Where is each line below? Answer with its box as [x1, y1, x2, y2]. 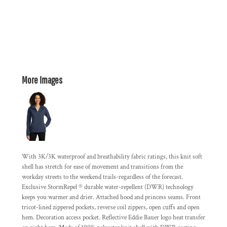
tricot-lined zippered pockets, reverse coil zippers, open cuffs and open [22, 203, 200, 212]
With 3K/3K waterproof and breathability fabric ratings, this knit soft [22, 153, 202, 161]
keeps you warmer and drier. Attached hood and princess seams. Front [22, 193, 201, 202]
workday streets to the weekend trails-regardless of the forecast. [22, 173, 183, 181]
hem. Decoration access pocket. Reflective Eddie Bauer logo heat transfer [22, 213, 205, 222]
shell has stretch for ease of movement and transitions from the [22, 163, 183, 171]
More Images [22, 74, 62, 86]
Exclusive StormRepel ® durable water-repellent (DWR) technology [22, 183, 194, 192]
